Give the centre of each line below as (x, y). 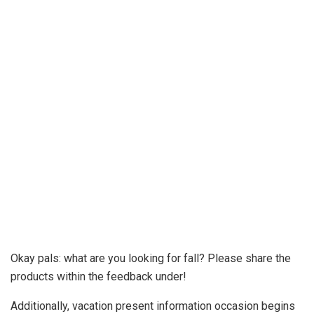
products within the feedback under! (98, 276)
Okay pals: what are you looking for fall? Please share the (151, 258)
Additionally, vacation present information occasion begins (153, 306)
